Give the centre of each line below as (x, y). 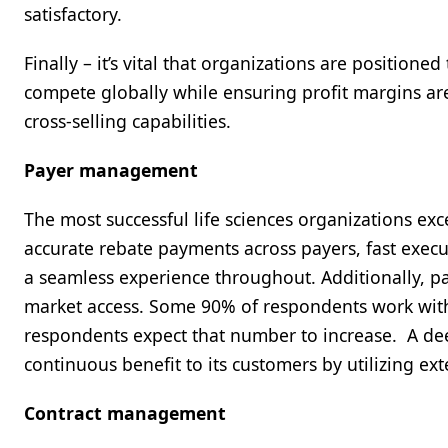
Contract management (125, 413)
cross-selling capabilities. (127, 121)
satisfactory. (75, 14)
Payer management (111, 170)
